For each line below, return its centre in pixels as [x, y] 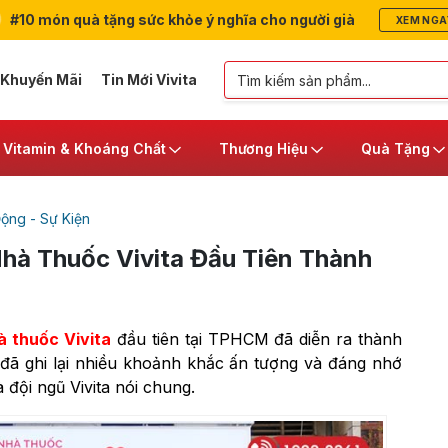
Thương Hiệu [263, 148]
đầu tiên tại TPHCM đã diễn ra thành [256, 339]
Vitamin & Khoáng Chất [84, 148]
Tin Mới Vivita [148, 79]
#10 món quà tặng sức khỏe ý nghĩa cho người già [180, 19]
